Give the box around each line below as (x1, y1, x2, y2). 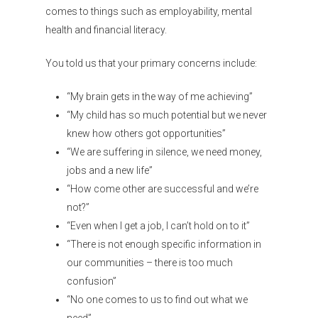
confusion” (67, 275, 116, 287)
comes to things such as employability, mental (45, 6, 252, 17)
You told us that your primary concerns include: (45, 57, 257, 69)
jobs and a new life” (67, 165, 153, 176)
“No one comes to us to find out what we (67, 294, 248, 305)
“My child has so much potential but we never (67, 109, 267, 121)
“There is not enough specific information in (67, 238, 261, 250)
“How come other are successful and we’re (67, 183, 258, 194)
